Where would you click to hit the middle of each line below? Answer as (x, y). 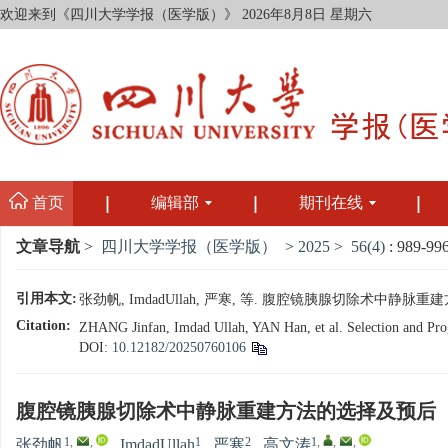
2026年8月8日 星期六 (307, 15)
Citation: (43, 326)
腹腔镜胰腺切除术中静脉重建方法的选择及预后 (226, 412)
